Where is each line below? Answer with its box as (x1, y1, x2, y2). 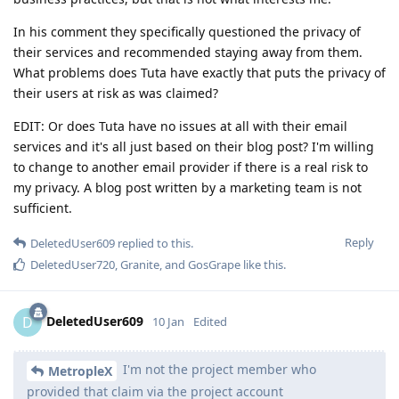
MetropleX (48, 362, 112, 379)
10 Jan (152, 313, 184, 330)
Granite (120, 256, 159, 273)
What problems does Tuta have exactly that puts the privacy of (13, 64, 386, 82)
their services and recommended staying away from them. (13, 44, 362, 61)
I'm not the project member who (119, 361, 316, 379)
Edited (193, 313, 227, 330)
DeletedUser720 (30, 256, 115, 273)
